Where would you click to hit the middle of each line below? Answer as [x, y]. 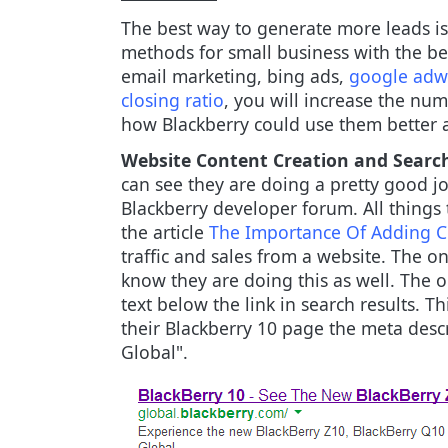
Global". [154, 352]
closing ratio [172, 100]
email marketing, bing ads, [235, 76]
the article [165, 232]
